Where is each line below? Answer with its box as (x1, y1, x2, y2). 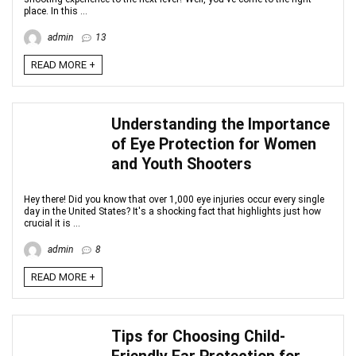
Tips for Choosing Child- (111, 327, 285, 346)
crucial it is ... (24, 218, 80, 229)
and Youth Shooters (111, 155, 252, 173)
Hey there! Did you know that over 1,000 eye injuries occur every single (24, 194, 324, 205)
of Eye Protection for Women (111, 135, 316, 153)
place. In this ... (24, 6, 87, 17)
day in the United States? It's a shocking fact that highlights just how (24, 206, 321, 217)
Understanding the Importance (111, 115, 330, 133)
